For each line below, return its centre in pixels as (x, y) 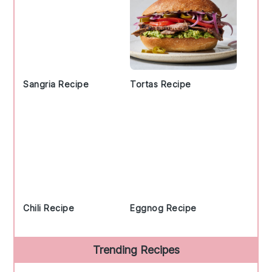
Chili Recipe (49, 208)
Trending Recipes (136, 250)
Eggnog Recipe (163, 208)
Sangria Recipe (56, 84)
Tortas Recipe (161, 84)
